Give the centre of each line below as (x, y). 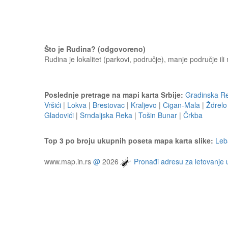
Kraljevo (144, 105)
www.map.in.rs (69, 161)
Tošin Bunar (158, 115)
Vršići (53, 105)
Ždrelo (217, 105)
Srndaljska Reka (106, 115)
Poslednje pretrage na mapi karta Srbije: (114, 95)
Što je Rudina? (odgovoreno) (95, 49)
